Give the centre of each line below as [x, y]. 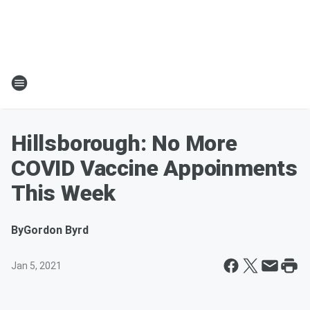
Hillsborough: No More [124, 143]
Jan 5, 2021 [36, 266]
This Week [64, 193]
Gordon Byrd [56, 230]
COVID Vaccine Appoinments [154, 168]
